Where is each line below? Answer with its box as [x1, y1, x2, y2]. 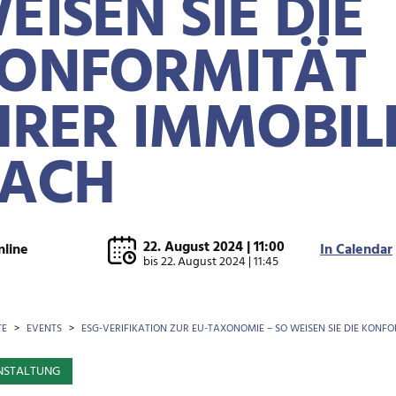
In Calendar [320, 239, 392, 262]
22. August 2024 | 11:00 [143, 235, 285, 259]
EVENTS [27, 320, 62, 338]
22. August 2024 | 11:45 [161, 251, 278, 272]
